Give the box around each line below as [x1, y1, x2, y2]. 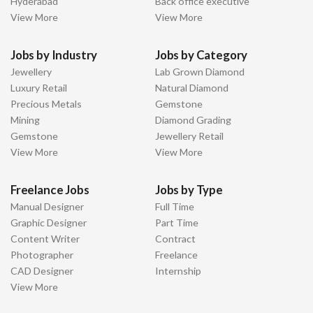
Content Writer [10, 232, 80, 245]
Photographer [10, 248, 73, 261]
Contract [155, 232, 196, 245]
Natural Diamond [155, 81, 228, 94]
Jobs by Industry [10, 47, 98, 62]
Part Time [155, 216, 198, 228]
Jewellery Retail [155, 129, 224, 142]
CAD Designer [10, 264, 73, 277]
